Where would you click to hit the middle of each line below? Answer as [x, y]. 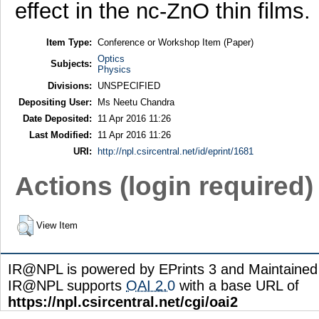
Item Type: [69, 42]
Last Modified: [60, 135]
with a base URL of [237, 285]
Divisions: [69, 85]
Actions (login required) [164, 186]
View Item [57, 225]
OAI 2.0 [151, 285]
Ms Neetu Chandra [136, 102]
